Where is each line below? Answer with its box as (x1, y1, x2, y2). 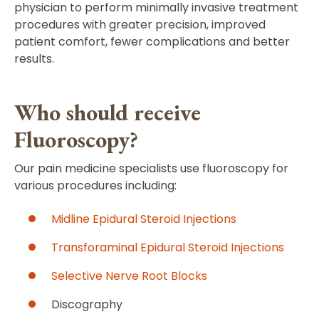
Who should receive (14, 98, 201, 127)
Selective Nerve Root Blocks (51, 268, 207, 284)
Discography (51, 296, 122, 313)
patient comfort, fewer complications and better (14, 33, 290, 50)
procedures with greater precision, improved (14, 16, 266, 33)
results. (14, 51, 54, 67)
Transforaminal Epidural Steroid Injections (51, 239, 284, 256)
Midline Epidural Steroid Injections (51, 211, 236, 227)
